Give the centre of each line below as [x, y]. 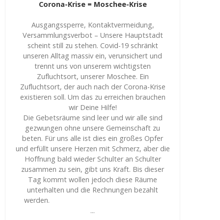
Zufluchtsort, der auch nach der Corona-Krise [93, 86]
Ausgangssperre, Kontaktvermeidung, [93, 25]
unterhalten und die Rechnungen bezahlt [93, 190]
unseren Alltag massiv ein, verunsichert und [93, 55]
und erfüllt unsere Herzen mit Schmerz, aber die [93, 148]
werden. [93, 200]
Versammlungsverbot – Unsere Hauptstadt [93, 35]
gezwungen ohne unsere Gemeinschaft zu [93, 128]
